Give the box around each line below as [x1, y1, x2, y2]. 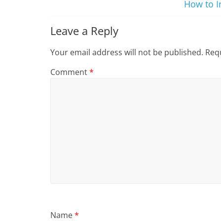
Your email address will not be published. [50, 47, 203, 58]
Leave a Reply [50, 23, 118, 38]
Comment [50, 67, 89, 77]
